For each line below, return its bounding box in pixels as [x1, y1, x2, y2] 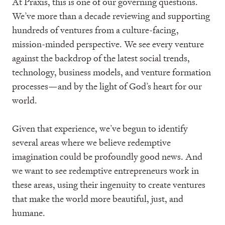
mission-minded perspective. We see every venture [12, 38, 204, 50]
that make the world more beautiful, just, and [12, 193, 183, 204]
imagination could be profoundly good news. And [12, 151, 202, 162]
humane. [12, 207, 45, 218]
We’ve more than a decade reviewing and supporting [12, 10, 210, 22]
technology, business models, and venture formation [12, 66, 211, 78]
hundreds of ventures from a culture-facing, [12, 24, 179, 36]
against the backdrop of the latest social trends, [12, 52, 190, 64]
